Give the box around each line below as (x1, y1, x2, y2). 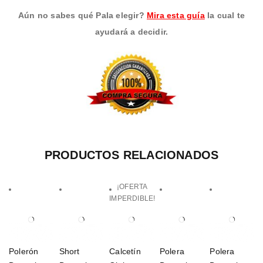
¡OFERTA (117, 183, 148, 191)
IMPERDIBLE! (109, 194, 156, 203)
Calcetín (109, 246, 141, 256)
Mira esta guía (146, 10, 205, 20)
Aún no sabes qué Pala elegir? (18, 10, 147, 20)
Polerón (9, 246, 39, 256)
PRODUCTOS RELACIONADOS (44, 149, 219, 161)
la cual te (204, 10, 245, 20)
